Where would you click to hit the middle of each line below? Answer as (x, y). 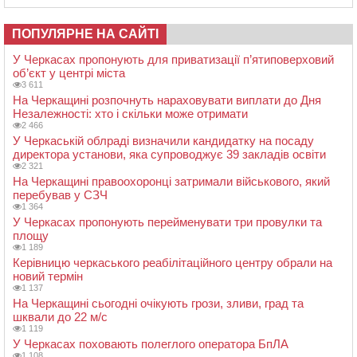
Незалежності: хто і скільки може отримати (130, 113)
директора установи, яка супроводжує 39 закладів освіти (169, 154)
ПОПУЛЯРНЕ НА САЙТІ (85, 33)
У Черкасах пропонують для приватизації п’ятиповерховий (173, 59)
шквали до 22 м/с (60, 316)
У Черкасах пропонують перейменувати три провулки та (167, 222)
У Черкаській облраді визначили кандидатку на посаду (163, 140)
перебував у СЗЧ (60, 194)
